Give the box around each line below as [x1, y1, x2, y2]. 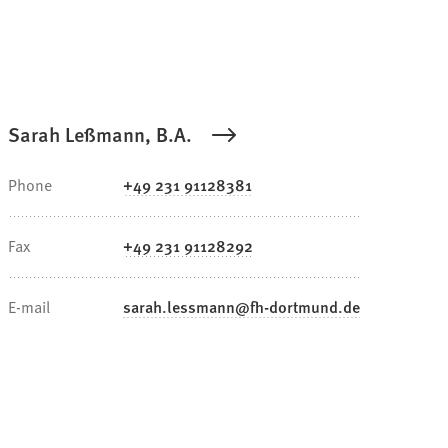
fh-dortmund [250, 295, 338, 319]
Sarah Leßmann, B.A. [8, 120, 192, 149]
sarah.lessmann [123, 295, 235, 319]
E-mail [8, 295, 50, 318]
